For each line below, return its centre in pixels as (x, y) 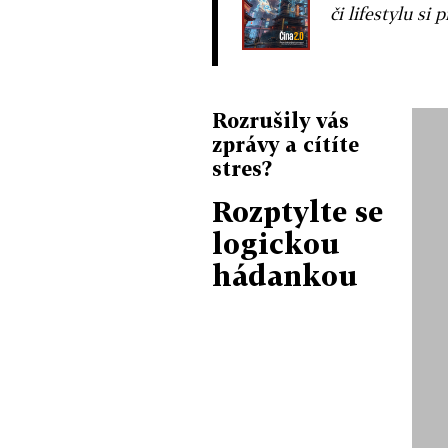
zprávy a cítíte (285, 143)
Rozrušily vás (280, 119)
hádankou (285, 275)
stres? (242, 167)
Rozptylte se (297, 211)
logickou (276, 243)
